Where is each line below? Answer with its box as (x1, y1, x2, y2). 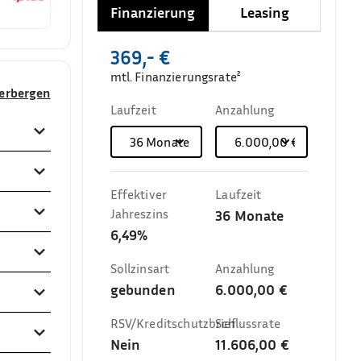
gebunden (110, 280, 176, 298)
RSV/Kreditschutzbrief (110, 315, 236, 331)
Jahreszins (110, 205, 169, 222)
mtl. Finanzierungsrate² (110, 68, 241, 85)
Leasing (240, 3, 290, 21)
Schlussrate (215, 315, 280, 331)
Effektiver (110, 186, 168, 202)
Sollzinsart (110, 260, 170, 276)
